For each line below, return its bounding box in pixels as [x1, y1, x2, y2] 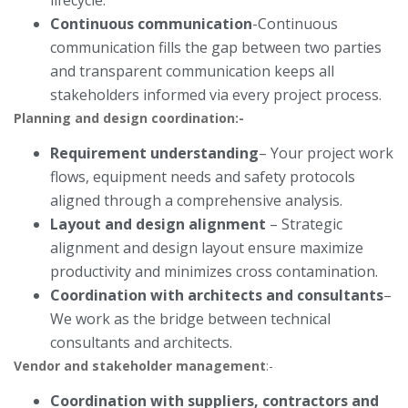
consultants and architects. [50, 332, 232, 353]
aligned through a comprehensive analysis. [50, 190, 342, 211]
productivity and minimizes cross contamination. [50, 261, 378, 282]
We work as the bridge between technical [50, 309, 331, 330]
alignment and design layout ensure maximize [50, 238, 363, 259]
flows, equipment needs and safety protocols [50, 167, 355, 188]
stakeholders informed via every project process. [50, 85, 382, 106]
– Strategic [266, 214, 342, 235]
